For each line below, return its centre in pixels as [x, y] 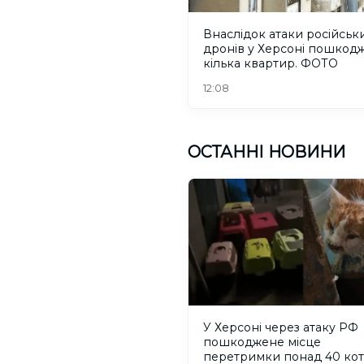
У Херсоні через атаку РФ [281, 327]
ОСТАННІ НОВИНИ [266, 152]
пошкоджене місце [262, 342]
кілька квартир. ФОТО [271, 64]
